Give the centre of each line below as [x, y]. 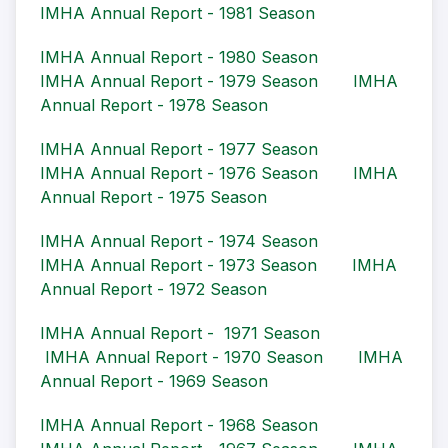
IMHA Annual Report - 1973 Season [178, 265]
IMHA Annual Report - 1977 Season [179, 149]
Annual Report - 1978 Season [154, 105]
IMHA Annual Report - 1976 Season [179, 173]
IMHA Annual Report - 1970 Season [184, 357]
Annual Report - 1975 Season [153, 197]
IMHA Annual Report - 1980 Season [179, 57]
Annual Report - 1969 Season [154, 381]
